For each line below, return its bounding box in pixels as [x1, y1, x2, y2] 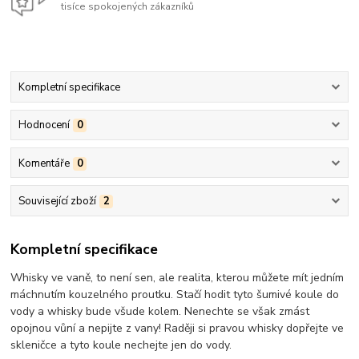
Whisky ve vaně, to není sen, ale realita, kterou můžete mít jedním [10, 270, 345, 286]
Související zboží [18, 193, 96, 208]
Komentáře [18, 155, 70, 171]
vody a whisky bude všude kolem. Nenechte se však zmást [10, 304, 310, 320]
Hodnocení [18, 118, 70, 133]
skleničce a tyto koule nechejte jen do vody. [10, 337, 236, 353]
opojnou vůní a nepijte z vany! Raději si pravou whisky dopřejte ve [10, 321, 345, 337]
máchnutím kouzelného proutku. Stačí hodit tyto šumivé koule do [10, 287, 340, 303]
